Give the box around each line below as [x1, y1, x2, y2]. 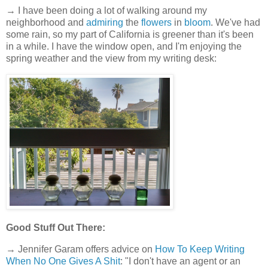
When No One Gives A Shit [6, 255, 120, 266]
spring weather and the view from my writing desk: [6, 53, 217, 63]
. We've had [211, 17, 260, 28]
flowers [141, 17, 172, 28]
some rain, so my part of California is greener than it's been [6, 29, 254, 39]
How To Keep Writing [155, 243, 245, 254]
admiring [86, 17, 123, 28]
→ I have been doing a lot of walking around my [6, 5, 207, 16]
